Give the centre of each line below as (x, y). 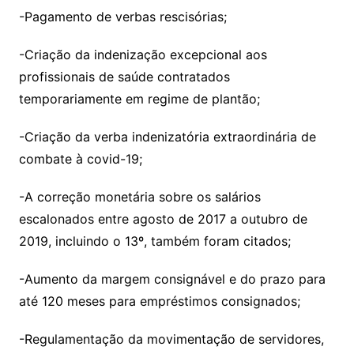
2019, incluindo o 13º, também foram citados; (154, 241)
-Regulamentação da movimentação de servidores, (171, 339)
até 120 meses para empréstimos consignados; (159, 301)
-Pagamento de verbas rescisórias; (122, 16)
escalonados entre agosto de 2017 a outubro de (163, 218)
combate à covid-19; (80, 158)
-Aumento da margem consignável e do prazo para (172, 279)
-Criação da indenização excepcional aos (143, 54)
